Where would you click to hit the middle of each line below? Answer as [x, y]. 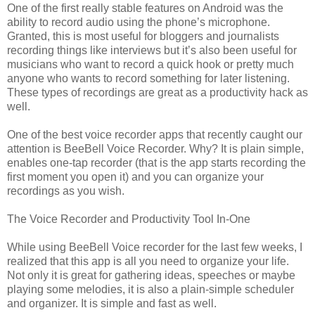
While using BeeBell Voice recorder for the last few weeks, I [155, 247]
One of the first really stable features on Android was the [145, 8]
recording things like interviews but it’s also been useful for [152, 50]
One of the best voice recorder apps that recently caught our [155, 134]
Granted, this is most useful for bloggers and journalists [143, 36]
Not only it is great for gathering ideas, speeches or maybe [151, 275]
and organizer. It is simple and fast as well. [112, 303]
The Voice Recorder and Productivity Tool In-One [129, 219]
